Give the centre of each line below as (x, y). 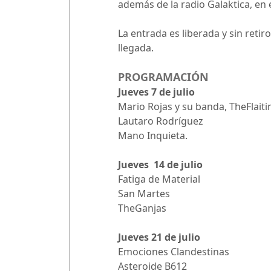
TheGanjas (142, 208)
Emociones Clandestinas (174, 251)
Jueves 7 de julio (156, 92)
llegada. (136, 47)
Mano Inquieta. (153, 135)
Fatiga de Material (159, 179)
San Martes (144, 193)
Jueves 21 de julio (159, 237)
